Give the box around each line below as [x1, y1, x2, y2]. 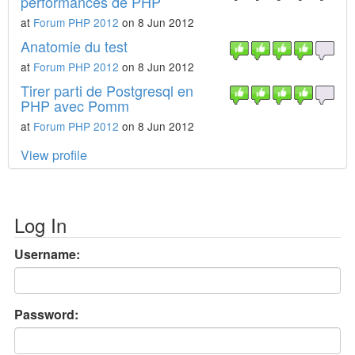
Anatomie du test [21, 36, 128, 56]
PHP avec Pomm [21, 95, 129, 116]
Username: [14, 245, 80, 263]
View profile [21, 146, 87, 164]
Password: [14, 305, 78, 323]
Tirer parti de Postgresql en [21, 80, 193, 101]
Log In [14, 211, 67, 239]
